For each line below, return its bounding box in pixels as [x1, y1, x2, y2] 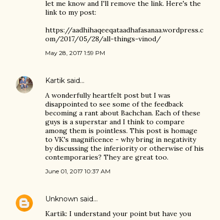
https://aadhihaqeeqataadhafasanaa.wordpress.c [45, 26, 203, 34]
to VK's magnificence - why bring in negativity [45, 135, 196, 144]
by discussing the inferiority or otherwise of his [45, 144, 204, 153]
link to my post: [45, 8, 96, 17]
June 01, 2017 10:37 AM [45, 167, 110, 175]
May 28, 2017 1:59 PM [45, 49, 105, 56]
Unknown [45, 194, 78, 203]
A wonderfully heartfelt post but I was [45, 91, 170, 100]
